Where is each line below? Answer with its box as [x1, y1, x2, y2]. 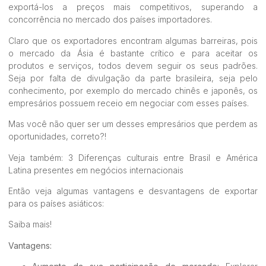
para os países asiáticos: [8, 198, 104, 208]
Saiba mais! [8, 219, 52, 230]
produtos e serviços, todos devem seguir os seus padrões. [8, 60, 258, 71]
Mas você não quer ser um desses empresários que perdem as [8, 119, 258, 129]
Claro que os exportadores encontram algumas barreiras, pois [8, 35, 258, 46]
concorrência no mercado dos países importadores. [8, 14, 212, 25]
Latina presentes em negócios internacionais [8, 164, 183, 175]
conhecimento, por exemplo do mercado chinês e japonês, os [8, 85, 258, 96]
